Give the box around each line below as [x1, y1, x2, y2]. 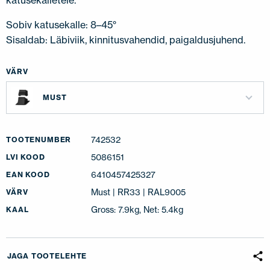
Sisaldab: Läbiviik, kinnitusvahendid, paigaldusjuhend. [6, 34, 245, 46]
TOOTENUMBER [6, 135, 72, 144]
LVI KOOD [6, 152, 45, 162]
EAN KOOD [6, 170, 50, 179]
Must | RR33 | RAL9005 [91, 187, 186, 197]
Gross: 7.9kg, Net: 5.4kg [91, 204, 183, 215]
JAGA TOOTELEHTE [7, 251, 87, 260]
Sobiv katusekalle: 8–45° [6, 19, 116, 31]
